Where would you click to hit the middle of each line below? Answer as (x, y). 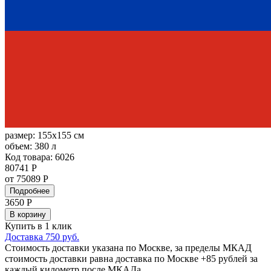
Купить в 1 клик (38, 226)
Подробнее (30, 191)
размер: (21, 135)
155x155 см (61, 135)
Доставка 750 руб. (42, 237)
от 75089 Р (27, 179)
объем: (20, 146)
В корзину (28, 215)
